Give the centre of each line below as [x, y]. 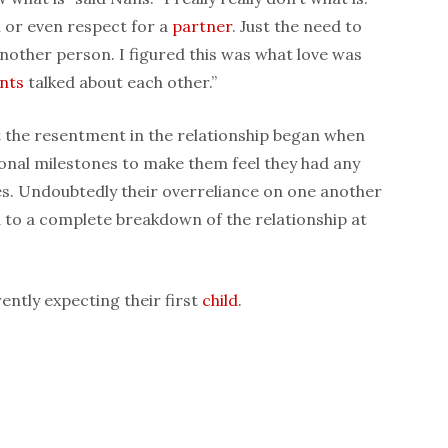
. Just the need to [297, 26]
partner [202, 26]
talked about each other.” [120, 82]
